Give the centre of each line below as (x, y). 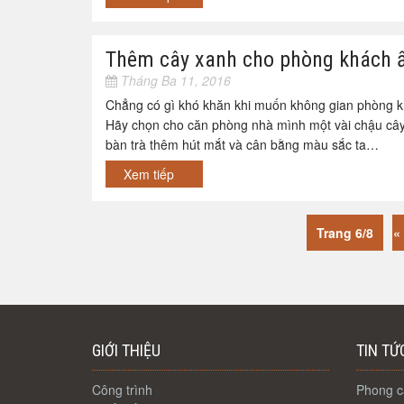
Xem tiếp (151, 174)
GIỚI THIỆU (126, 350)
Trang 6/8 (345, 233)
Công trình (122, 390)
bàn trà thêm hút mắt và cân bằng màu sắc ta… (242, 144)
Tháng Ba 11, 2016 (174, 80)
